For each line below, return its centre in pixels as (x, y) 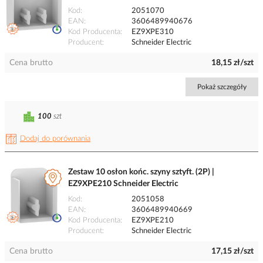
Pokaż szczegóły (222, 87)
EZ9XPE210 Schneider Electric (123, 184)
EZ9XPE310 (153, 32)
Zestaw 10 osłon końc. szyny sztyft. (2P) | (141, 172)
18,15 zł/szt (232, 63)
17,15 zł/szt (232, 252)
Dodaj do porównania (55, 139)
